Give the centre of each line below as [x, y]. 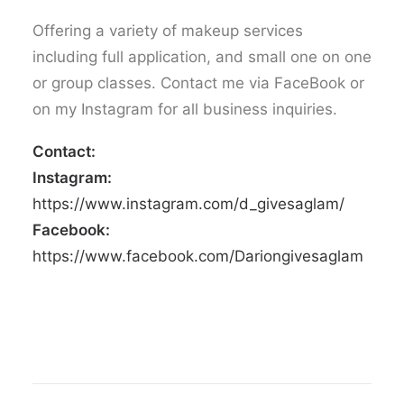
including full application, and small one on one [202, 57]
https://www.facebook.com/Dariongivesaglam [198, 256]
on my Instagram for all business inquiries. [185, 109]
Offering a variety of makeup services [168, 31]
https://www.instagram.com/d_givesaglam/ [188, 204]
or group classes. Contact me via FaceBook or [198, 83]
